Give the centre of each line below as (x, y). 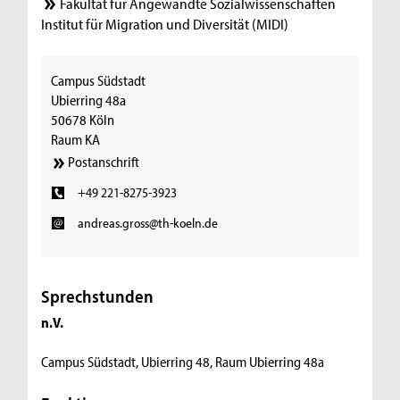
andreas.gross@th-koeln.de (147, 222)
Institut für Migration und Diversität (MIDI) (165, 23)
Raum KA (76, 139)
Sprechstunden (98, 296)
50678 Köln (83, 119)
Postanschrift (104, 162)
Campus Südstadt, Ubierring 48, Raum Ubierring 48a (183, 362)
